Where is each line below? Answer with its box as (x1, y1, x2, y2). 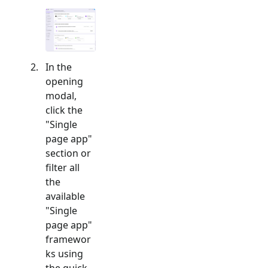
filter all (45, 160, 80, 174)
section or (45, 146, 91, 160)
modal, (45, 89, 77, 102)
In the (45, 60, 72, 74)
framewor (45, 232, 91, 246)
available (45, 189, 85, 203)
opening (45, 74, 83, 88)
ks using (45, 246, 83, 260)
